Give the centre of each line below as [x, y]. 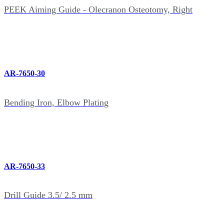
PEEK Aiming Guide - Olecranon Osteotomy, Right [98, 10]
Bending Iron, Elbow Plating [56, 102]
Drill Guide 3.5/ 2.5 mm [48, 195]
